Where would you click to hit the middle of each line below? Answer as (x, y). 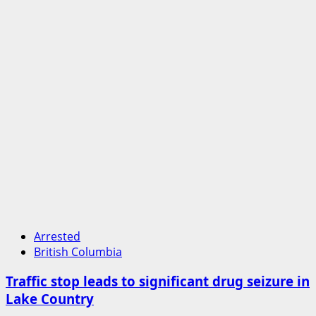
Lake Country (50, 299)
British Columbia (78, 251)
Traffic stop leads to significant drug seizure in (158, 281)
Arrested (57, 236)
